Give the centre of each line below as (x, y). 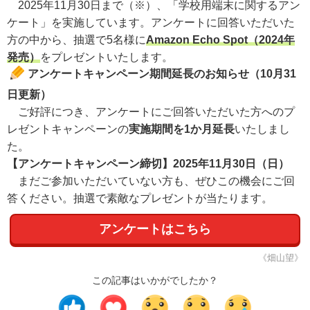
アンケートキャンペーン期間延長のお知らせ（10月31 (162, 73)
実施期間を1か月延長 (182, 129)
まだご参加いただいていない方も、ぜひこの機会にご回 (151, 181)
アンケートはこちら (155, 229)
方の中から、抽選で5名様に (76, 39)
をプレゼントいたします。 (107, 57)
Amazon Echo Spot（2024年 (220, 39)
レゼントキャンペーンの (68, 129)
